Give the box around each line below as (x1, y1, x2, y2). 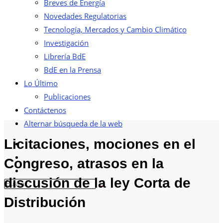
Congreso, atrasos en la (4, 155, 164, 171)
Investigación (44, 38, 89, 48)
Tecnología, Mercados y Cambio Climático (44, 24, 187, 34)
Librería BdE (44, 51, 86, 61)
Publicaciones (44, 92, 91, 102)
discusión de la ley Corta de (4, 175, 191, 191)
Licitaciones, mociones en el (4, 136, 196, 152)
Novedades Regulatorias (44, 11, 126, 21)
